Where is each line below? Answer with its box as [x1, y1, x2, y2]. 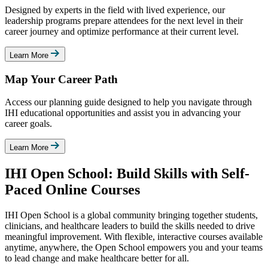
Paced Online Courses [5, 182, 140, 198]
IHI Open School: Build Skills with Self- [5, 166, 249, 182]
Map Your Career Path [5, 72, 118, 86]
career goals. [5, 118, 52, 129]
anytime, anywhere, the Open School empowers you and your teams [5, 242, 263, 253]
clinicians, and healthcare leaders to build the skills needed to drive [5, 221, 255, 232]
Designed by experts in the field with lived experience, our [5, 5, 225, 15]
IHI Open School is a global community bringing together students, [5, 210, 258, 221]
